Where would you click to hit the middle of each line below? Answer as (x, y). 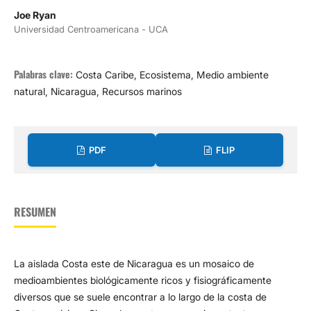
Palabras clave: (44, 74)
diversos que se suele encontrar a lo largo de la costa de (140, 297)
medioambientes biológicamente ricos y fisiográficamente (142, 280)
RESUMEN (35, 212)
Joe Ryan (35, 15)
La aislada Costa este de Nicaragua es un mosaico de (134, 264)
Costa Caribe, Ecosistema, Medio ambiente (172, 75)
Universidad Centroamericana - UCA (91, 30)
